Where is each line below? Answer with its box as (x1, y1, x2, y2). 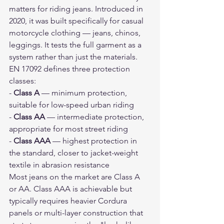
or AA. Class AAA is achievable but (9, 184, 134, 193)
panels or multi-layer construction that (9, 208, 145, 217)
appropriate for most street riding (9, 124, 128, 133)
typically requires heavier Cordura (9, 196, 129, 205)
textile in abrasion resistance (9, 160, 109, 169)
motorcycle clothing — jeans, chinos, (9, 28, 142, 37)
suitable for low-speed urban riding (9, 100, 134, 109)
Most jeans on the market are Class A (9, 172, 142, 181)
